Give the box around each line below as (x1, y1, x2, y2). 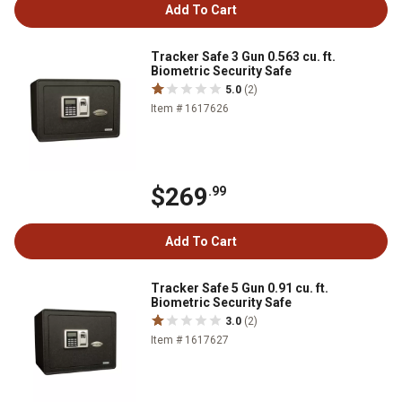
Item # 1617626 (151, 102, 229, 116)
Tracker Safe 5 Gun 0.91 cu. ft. (151, 281, 328, 296)
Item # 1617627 (151, 334, 229, 347)
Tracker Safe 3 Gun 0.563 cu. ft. (151, 49, 336, 65)
